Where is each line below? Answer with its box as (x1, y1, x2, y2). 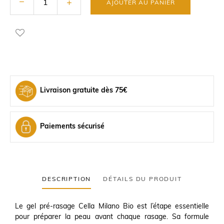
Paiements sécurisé (40, 123, 104, 130)
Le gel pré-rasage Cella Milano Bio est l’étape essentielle (15, 203, 209, 210)
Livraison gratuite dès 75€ (40, 87, 127, 94)
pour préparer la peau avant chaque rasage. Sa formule (15, 213, 209, 221)
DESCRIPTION (42, 176, 91, 182)
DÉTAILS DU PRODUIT (103, 176, 182, 182)
